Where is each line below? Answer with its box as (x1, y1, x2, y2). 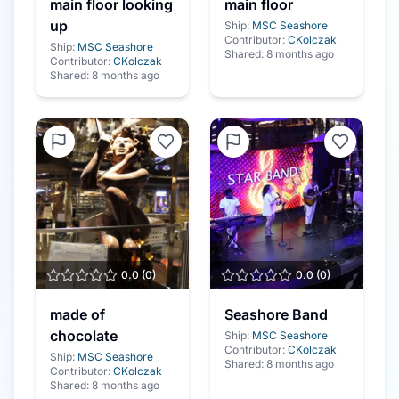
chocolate (50, 327, 118, 345)
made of (50, 305, 105, 323)
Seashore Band (224, 305, 328, 323)
